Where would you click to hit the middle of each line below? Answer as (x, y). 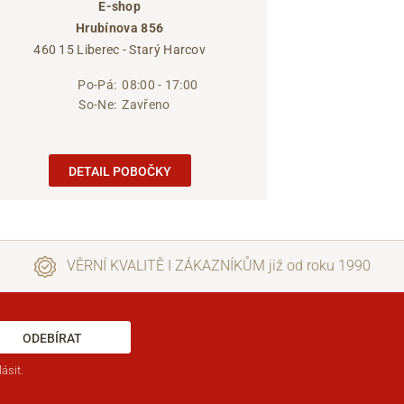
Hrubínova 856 (120, 28)
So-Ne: (98, 104)
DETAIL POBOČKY (119, 172)
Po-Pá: (97, 84)
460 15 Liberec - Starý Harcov (120, 49)
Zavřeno (146, 104)
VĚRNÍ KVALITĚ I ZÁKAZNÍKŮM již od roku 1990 (216, 266)
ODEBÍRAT (52, 339)
